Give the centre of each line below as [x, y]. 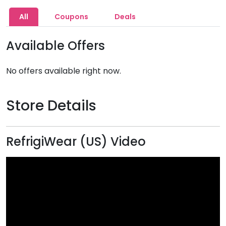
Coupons [71, 17]
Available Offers [55, 46]
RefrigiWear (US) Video [76, 142]
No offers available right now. [64, 71]
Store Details [51, 106]
